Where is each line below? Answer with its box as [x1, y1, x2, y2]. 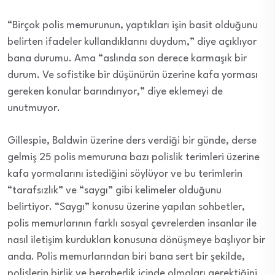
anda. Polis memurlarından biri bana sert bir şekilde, [7, 252, 245, 263]
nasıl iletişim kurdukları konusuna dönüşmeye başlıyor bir [7, 235, 265, 246]
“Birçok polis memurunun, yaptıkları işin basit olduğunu [7, 20, 258, 31]
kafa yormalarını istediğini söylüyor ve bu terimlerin [7, 169, 242, 180]
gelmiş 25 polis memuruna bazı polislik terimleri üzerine [7, 152, 260, 163]
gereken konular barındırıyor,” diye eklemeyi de [7, 87, 223, 98]
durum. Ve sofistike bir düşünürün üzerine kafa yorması [7, 70, 258, 81]
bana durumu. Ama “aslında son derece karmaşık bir [7, 53, 247, 64]
